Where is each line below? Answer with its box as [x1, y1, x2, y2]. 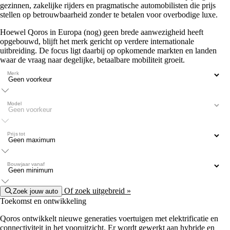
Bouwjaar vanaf [7, 161, 45, 167]
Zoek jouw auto [12, 187, 58, 195]
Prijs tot [7, 130, 25, 137]
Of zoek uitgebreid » [62, 186, 131, 195]
